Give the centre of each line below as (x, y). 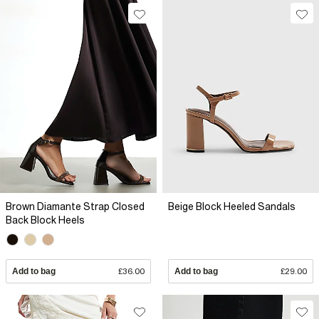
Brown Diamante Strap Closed (75, 206)
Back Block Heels (45, 220)
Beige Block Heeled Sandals (232, 206)
